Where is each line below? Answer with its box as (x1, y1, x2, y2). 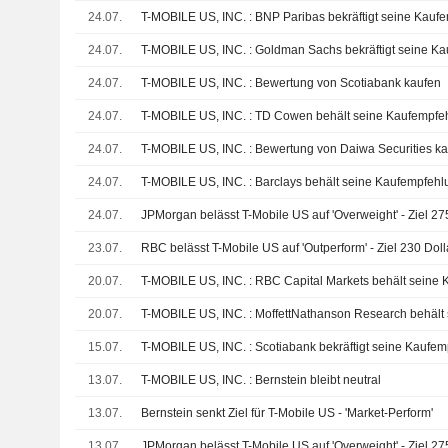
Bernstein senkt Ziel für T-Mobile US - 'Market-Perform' (141, 406, 434, 420)
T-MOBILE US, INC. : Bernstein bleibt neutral (141, 373, 382, 387)
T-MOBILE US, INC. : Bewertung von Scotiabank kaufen (141, 76, 442, 90)
